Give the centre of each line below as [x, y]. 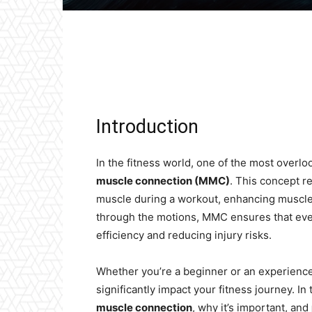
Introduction [147, 127]
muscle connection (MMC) [163, 181]
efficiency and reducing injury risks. [184, 235]
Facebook [146, 73]
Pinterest [290, 73]
